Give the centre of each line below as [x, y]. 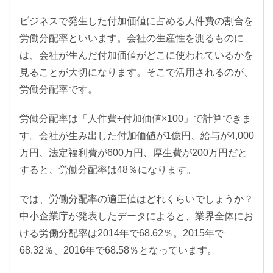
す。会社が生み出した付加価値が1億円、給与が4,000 [137, 135]
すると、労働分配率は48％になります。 [108, 169]
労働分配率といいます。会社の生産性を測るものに [132, 38]
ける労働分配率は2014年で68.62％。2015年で [122, 233]
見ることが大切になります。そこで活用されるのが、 [136, 72]
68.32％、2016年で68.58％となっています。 [118, 250]
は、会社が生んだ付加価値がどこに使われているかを [136, 55]
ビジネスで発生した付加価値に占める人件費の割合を [136, 21]
